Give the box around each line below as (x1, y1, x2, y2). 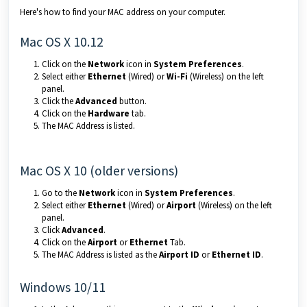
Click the (42, 95, 75, 107)
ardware (94, 108, 130, 119)
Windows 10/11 (20, 279, 106, 295)
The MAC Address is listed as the (42, 249, 159, 260)
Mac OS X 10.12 (20, 34, 103, 50)
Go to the (42, 187, 79, 199)
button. (117, 95, 147, 107)
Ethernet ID (212, 249, 261, 260)
